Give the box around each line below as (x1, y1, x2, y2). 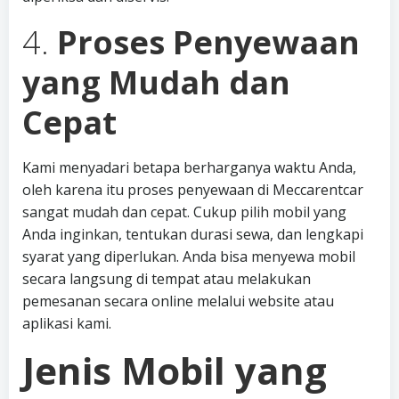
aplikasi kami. (22, 313, 111, 333)
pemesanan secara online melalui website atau (22, 291, 334, 311)
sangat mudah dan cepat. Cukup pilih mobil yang (22, 202, 346, 222)
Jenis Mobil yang (22, 345, 327, 395)
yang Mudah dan (22, 61, 290, 104)
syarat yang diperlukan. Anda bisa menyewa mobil (22, 247, 355, 266)
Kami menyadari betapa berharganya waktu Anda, (22, 158, 356, 177)
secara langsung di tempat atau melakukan (22, 269, 311, 289)
